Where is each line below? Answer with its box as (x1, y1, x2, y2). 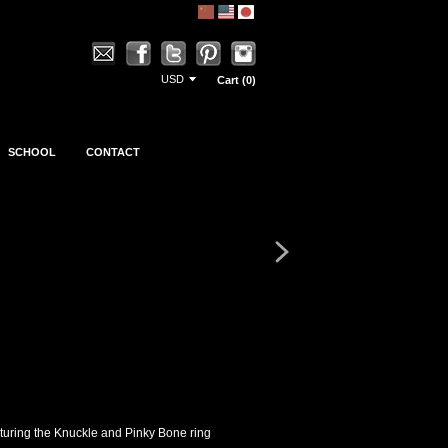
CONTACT (86, 146, 140, 158)
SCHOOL (8, 146, 56, 158)
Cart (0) (217, 74, 256, 86)
